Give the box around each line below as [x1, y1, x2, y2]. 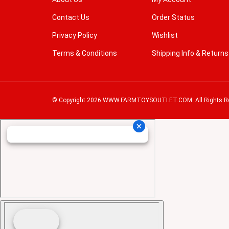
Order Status [152, 3, 195, 12]
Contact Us [52, 3, 89, 12]
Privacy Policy [52, 21, 97, 30]
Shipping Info [152, 39, 194, 48]
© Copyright [52, 86, 87, 94]
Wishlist [152, 21, 178, 30]
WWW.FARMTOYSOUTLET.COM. [101, 86, 194, 94]
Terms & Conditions [52, 39, 117, 48]
